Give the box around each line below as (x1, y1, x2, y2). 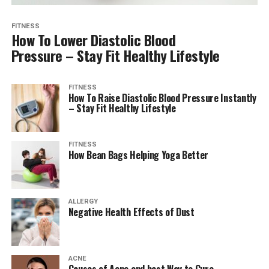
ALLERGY (68, 197, 98, 205)
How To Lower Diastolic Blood (11, 28, 176, 50)
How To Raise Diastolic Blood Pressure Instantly (68, 90, 256, 105)
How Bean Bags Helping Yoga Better (68, 147, 209, 162)
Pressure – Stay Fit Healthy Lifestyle (11, 44, 220, 66)
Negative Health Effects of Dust (68, 204, 195, 219)
